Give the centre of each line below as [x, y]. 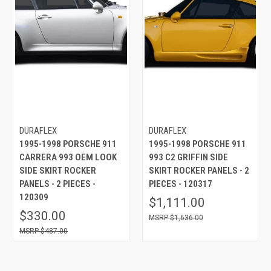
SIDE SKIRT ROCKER [58, 170]
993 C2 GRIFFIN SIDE [188, 157]
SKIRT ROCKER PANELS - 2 [199, 170]
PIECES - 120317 [180, 184]
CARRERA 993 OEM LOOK [68, 157]
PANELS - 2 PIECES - [57, 184]
